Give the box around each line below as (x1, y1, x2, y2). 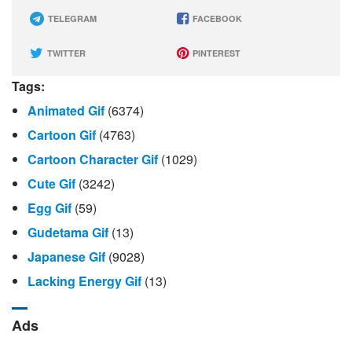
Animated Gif (27, 101, 104, 119)
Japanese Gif (27, 247, 105, 266)
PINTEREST (189, 47, 240, 59)
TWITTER (45, 47, 86, 59)
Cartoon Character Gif (27, 150, 158, 168)
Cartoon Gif (27, 126, 96, 144)
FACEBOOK (189, 13, 242, 24)
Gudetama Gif (27, 223, 108, 241)
